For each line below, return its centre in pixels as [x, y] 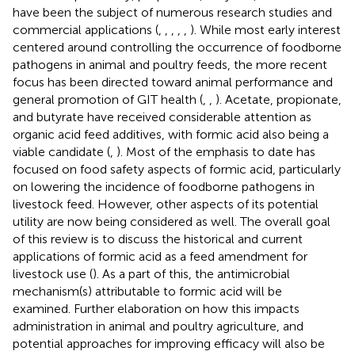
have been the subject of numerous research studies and [172, 12]
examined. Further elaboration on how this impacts [156, 308]
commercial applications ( [86, 29]
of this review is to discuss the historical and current [158, 239]
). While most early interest [265, 29]
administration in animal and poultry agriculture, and [158, 326]
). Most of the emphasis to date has [216, 151]
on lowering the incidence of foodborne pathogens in [164, 186]
